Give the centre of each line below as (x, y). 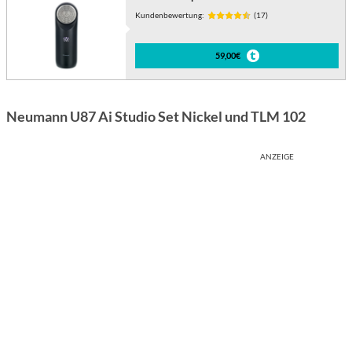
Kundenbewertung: (170, 15)
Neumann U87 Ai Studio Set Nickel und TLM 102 (156, 117)
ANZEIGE (277, 157)
